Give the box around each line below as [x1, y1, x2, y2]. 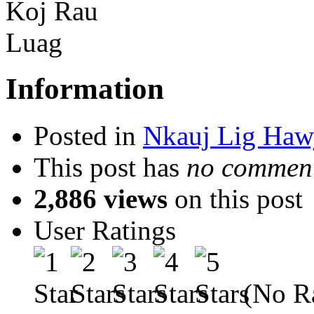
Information [6, 72, 164, 106]
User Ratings [34, 215, 176, 246]
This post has [34, 152, 186, 183]
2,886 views [34, 184, 168, 214]
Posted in [34, 121, 143, 151]
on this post [168, 184, 303, 214]
